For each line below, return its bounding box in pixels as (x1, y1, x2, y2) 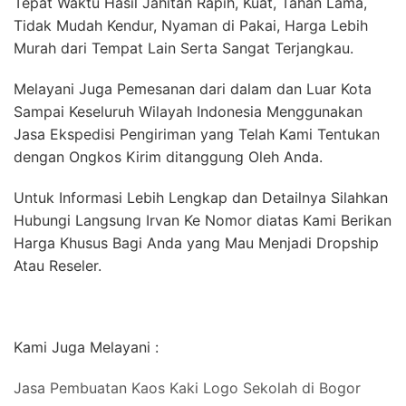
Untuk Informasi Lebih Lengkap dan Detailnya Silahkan (14, 188, 388, 207)
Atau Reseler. (14, 256, 101, 275)
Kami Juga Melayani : (14, 337, 159, 356)
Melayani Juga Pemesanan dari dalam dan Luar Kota (14, 79, 372, 98)
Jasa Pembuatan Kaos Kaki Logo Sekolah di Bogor (14, 378, 361, 397)
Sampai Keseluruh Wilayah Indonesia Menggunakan (14, 101, 362, 121)
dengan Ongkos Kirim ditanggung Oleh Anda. (14, 147, 323, 166)
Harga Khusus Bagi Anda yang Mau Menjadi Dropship (14, 233, 379, 252)
